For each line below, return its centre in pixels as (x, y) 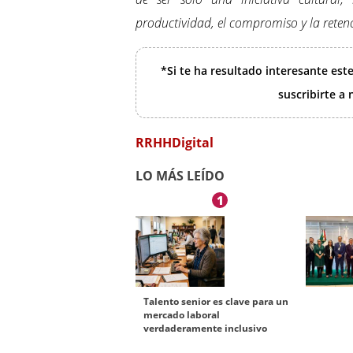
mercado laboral (182, 315)
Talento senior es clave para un (216, 302)
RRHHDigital (175, 143)
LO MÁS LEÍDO (180, 176)
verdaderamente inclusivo (205, 329)
